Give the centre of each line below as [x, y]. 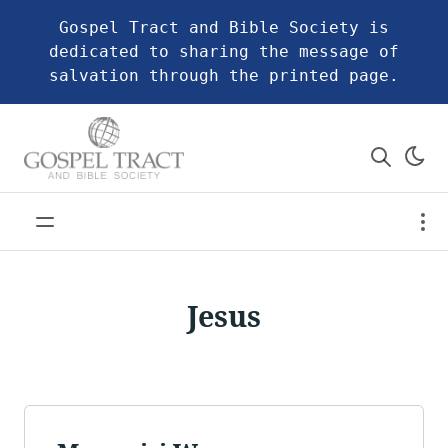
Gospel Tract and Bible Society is [224, 27]
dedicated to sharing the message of [224, 51]
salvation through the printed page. [224, 75]
